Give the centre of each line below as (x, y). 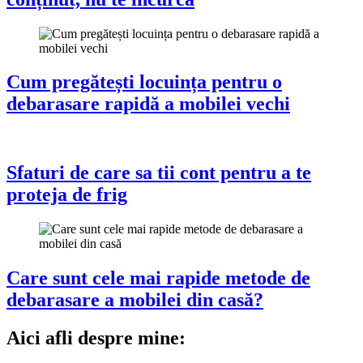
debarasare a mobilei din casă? (135, 300)
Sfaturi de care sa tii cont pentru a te (159, 173)
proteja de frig (67, 195)
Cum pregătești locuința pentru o (144, 82)
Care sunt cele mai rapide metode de (158, 278)
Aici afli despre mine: (96, 338)
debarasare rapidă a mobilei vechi (148, 104)
